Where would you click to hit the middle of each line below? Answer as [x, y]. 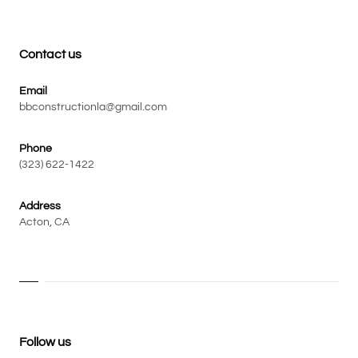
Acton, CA [44, 222]
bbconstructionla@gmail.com [93, 107]
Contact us [50, 54]
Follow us [45, 342]
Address [40, 206]
